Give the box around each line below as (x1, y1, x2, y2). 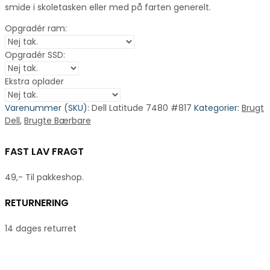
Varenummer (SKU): (5, 101, 92, 114)
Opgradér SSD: (5, 48, 65, 61)
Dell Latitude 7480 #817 (92, 101, 192, 114)
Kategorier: (194, 101, 242, 114)
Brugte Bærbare (24, 114, 91, 127)
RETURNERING (5, 195, 69, 210)
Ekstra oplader (5, 75, 64, 87)
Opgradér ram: (5, 22, 67, 34)
